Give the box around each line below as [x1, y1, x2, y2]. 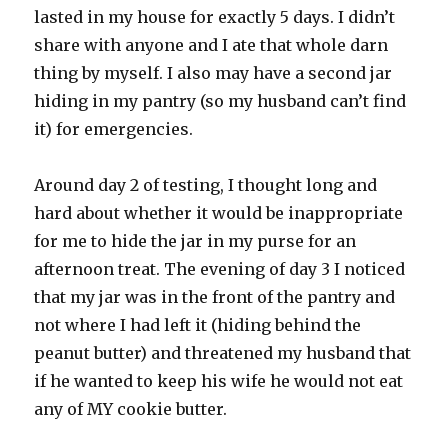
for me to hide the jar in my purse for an [34, 231, 357, 252]
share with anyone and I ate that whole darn [34, 35, 389, 56]
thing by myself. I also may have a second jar [34, 63, 393, 84]
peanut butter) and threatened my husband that [34, 343, 412, 364]
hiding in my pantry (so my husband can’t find [34, 91, 407, 112]
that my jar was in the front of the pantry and [34, 287, 396, 308]
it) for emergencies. [34, 119, 194, 140]
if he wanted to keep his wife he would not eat [34, 371, 404, 392]
